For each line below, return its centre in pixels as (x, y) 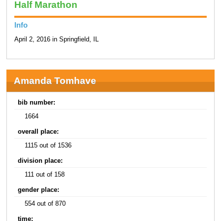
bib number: (37, 102)
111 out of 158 (45, 174)
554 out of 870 (45, 203)
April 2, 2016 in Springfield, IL (56, 40)
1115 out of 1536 (48, 145)
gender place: (39, 190)
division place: (40, 161)
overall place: (38, 131)
